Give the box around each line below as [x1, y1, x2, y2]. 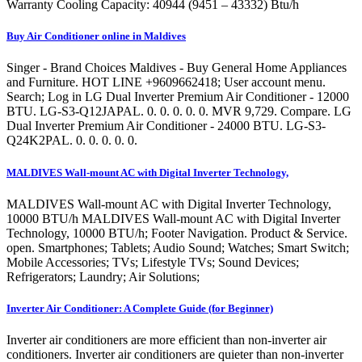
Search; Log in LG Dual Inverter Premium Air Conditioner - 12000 [6, 90, 349, 104]
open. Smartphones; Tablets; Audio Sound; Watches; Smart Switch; [6, 240, 349, 255]
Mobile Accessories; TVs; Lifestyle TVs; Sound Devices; [6, 255, 299, 269]
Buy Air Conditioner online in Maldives [6, 30, 186, 43]
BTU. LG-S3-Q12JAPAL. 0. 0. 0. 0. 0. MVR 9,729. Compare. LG [6, 104, 351, 119]
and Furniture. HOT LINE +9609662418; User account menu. [6, 75, 326, 90]
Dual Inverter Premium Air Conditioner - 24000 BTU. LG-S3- [6, 119, 326, 133]
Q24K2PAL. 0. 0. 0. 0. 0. [6, 133, 137, 148]
